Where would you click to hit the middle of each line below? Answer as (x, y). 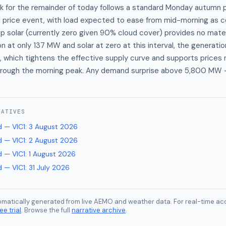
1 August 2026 (52, 154)
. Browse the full (46, 210)
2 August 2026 (53, 140)
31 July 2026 (49, 167)
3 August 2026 (53, 127)
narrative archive (99, 210)
